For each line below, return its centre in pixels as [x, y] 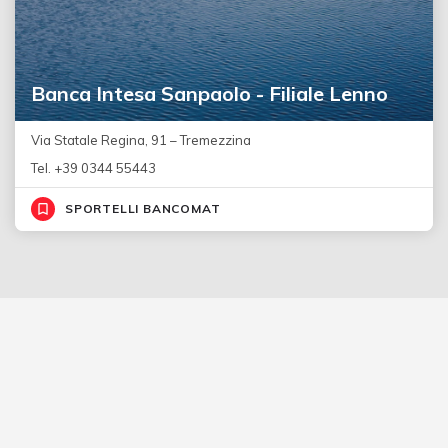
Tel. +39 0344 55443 [93, 167]
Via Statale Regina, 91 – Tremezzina [141, 139]
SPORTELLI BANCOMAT [143, 208]
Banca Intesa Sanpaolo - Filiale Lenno [209, 93]
